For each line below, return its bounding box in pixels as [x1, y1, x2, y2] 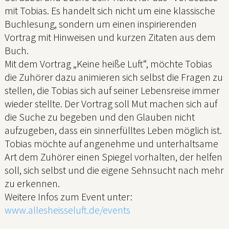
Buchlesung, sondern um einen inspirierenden [5, 17, 197, 30]
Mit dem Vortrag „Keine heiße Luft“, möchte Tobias [5, 57, 212, 70]
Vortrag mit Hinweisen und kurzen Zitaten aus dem [5, 30, 216, 43]
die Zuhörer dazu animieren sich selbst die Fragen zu [5, 70, 223, 83]
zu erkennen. [5, 176, 60, 190]
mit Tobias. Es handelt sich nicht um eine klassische [5, 4, 215, 17]
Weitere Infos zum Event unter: [5, 190, 132, 203]
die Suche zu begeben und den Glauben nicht [5, 110, 195, 123]
